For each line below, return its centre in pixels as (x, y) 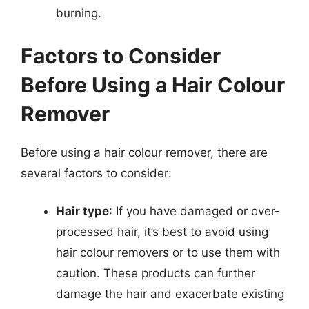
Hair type (82, 211)
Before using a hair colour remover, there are (144, 152)
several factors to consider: (96, 173)
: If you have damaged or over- (195, 211)
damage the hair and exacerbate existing (170, 294)
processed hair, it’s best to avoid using (162, 232)
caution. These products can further (156, 273)
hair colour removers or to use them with (168, 252)
